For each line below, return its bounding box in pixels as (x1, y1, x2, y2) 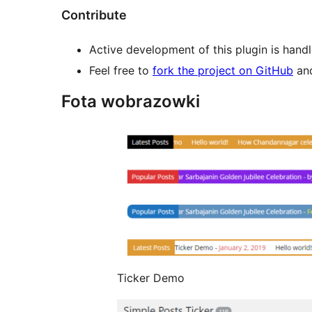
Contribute (61, 7, 127, 22)
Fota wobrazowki (61, 91, 200, 111)
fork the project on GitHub (153, 63, 293, 77)
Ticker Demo (117, 270, 185, 285)
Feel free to (89, 63, 153, 77)
